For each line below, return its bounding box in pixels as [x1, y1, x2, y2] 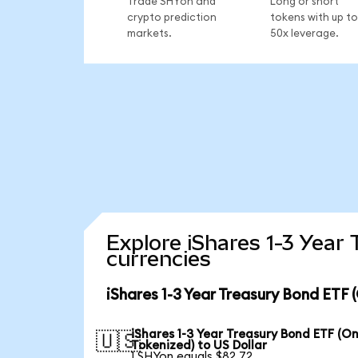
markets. [126, 27, 172, 39]
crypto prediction [126, 11, 217, 23]
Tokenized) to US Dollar [131, 339, 268, 352]
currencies [105, 247, 211, 272]
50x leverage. [269, 27, 339, 39]
